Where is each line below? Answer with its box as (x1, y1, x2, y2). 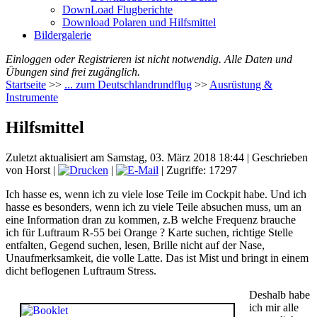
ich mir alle (249, 301, 299, 313)
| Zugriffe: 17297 (158, 163, 237, 176)
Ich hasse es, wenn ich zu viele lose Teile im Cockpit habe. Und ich (6, 188, 306, 200)
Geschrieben (252, 151, 308, 163)
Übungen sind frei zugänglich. (6, 66, 140, 78)
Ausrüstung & (209, 79, 272, 91)
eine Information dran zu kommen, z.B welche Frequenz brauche (6, 213, 296, 226)
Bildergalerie (34, 29, 91, 41)
